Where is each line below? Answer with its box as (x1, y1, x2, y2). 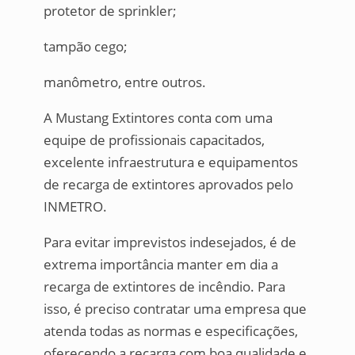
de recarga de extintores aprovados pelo (43, 175, 293, 193)
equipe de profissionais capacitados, (43, 131, 265, 149)
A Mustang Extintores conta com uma (43, 109, 273, 127)
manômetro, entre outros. (43, 73, 206, 91)
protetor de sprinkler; (43, 2, 177, 20)
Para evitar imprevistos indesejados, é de (43, 233, 296, 251)
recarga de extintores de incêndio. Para (43, 277, 285, 296)
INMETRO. (43, 197, 107, 216)
